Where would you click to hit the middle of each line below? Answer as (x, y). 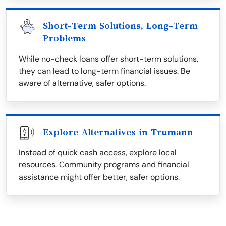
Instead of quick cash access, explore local (98, 153)
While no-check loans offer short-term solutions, (108, 59)
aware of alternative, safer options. (82, 83)
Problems (64, 38)
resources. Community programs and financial (104, 165)
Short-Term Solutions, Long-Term (120, 26)
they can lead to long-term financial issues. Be (104, 71)
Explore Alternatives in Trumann (118, 132)
